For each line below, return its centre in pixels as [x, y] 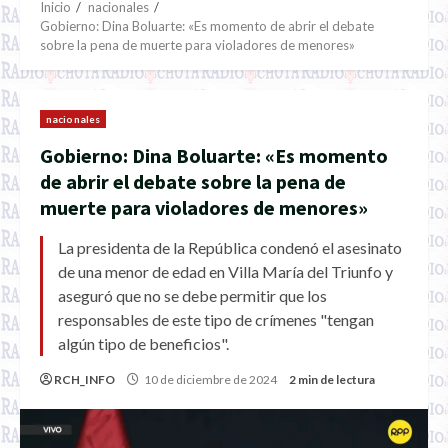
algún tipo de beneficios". [143, 343]
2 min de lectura [332, 379]
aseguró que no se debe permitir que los [192, 295]
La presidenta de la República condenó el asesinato [230, 247]
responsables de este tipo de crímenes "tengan [216, 319]
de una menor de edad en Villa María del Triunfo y [225, 271]
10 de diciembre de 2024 [210, 379]
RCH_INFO [84, 379]
